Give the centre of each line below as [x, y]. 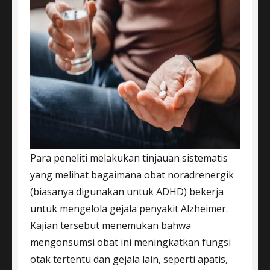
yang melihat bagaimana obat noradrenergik [132, 174]
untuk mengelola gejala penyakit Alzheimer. [129, 208]
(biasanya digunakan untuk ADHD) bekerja [127, 191]
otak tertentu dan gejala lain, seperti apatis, [129, 259]
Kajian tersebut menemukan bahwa [111, 225]
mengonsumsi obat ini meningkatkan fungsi [130, 242]
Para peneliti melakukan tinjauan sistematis [129, 158]
